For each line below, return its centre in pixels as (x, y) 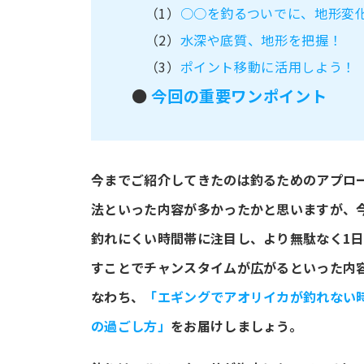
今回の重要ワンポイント (239, 95)
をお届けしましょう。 (236, 325)
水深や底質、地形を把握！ (261, 39)
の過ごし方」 (131, 325)
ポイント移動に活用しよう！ (268, 66)
